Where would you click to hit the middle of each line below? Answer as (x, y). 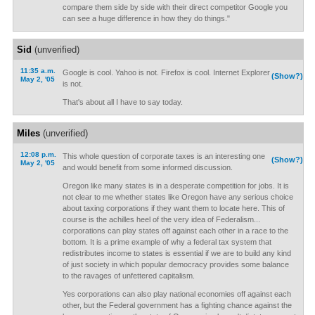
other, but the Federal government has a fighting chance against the (177, 305)
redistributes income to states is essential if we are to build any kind (176, 253)
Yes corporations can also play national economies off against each (176, 294)
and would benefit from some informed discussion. (147, 167)
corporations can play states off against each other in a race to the (175, 231)
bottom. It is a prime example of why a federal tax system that (167, 242)
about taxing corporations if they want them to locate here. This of (173, 208)
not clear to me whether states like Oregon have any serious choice (178, 197)
